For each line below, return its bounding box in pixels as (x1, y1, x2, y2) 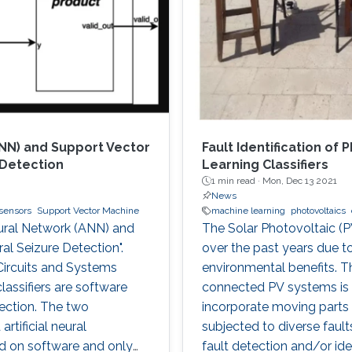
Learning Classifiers (201, 157, 328, 173)
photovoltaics (290, 205, 346, 217)
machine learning (211, 205, 285, 217)
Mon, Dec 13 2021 (262, 175, 337, 187)
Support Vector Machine (36, 205, 139, 217)
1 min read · (211, 175, 262, 187)
